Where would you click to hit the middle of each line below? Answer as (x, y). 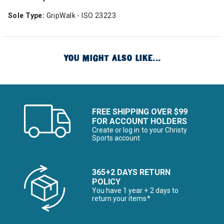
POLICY (106, 182)
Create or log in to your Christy (139, 130)
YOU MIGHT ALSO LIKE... (112, 58)
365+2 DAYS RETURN (131, 172)
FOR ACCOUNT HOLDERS (139, 121)
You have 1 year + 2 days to (135, 190)
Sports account (116, 138)
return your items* (121, 198)
